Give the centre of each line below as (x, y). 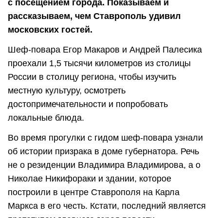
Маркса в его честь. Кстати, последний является (107, 206)
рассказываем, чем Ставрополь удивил (94, 16)
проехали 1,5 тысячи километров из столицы (99, 64)
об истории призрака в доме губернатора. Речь (103, 152)
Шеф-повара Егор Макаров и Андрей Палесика (105, 50)
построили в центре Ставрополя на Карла (94, 192)
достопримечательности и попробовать (88, 104)
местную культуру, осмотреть (67, 91)
